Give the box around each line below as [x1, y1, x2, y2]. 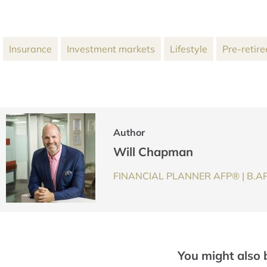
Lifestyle [170, 42, 207, 55]
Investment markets [67, 42, 155, 55]
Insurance [9, 42, 52, 55]
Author [113, 126, 145, 138]
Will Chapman [113, 144, 193, 159]
